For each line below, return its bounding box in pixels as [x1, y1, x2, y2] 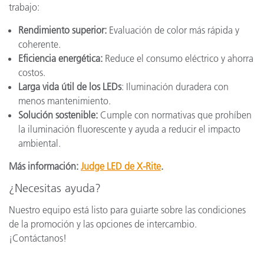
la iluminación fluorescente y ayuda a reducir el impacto [18, 123, 240, 135]
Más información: [9, 160, 81, 172]
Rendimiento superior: [18, 24, 107, 36]
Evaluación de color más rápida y [107, 24, 239, 36]
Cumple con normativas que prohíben [98, 109, 252, 121]
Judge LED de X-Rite [81, 160, 161, 172]
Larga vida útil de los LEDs [18, 81, 121, 93]
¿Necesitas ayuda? [9, 181, 101, 195]
